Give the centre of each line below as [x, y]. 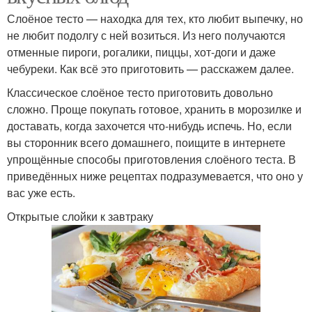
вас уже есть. [41, 192]
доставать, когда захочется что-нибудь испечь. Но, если [149, 125]
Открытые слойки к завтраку [80, 216]
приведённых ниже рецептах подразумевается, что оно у [155, 175]
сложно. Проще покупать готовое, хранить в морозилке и [154, 109]
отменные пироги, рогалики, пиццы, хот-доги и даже [141, 52]
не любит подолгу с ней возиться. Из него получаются [146, 35]
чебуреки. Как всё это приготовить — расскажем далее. [150, 68]
